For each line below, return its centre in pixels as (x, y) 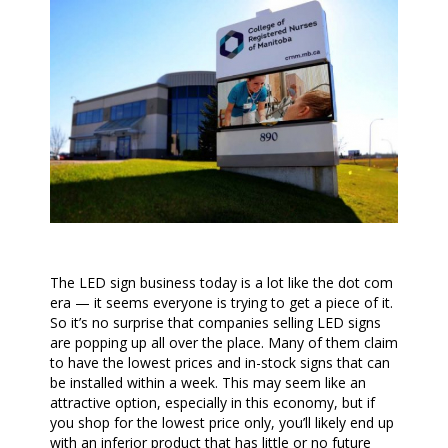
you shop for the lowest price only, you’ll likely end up (222, 423)
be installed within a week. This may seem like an (208, 383)
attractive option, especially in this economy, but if (212, 403)
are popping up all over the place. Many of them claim (224, 343)
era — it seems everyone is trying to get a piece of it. (221, 303)
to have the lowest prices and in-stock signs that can (220, 363)
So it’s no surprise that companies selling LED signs (215, 323)
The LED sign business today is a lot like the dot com (221, 283)
